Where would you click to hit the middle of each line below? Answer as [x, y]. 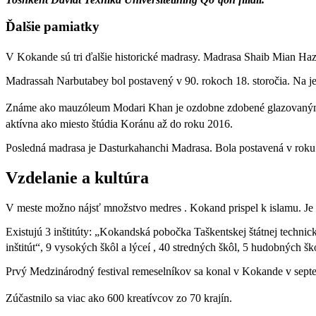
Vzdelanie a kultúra [77, 178]
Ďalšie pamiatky [53, 27]
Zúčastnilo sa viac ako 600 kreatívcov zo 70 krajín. [119, 298]
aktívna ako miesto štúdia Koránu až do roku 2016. [121, 124]
